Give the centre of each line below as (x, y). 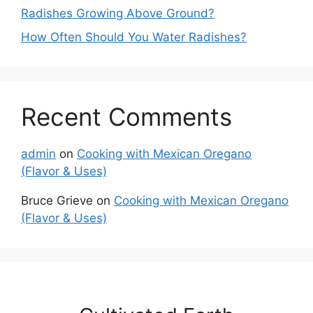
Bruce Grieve (57, 200)
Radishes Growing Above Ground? (118, 14)
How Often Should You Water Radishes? (134, 37)
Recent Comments (126, 116)
